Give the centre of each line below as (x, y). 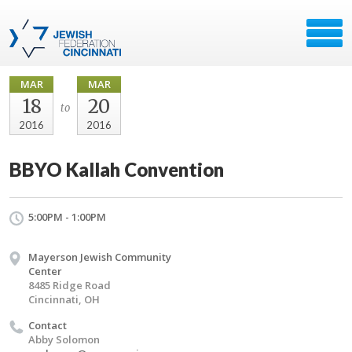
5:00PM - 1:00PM (67, 217)
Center (45, 271)
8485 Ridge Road (70, 285)
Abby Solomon (64, 339)
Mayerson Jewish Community (100, 257)
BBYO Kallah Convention (117, 169)
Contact (48, 325)
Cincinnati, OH (64, 299)
